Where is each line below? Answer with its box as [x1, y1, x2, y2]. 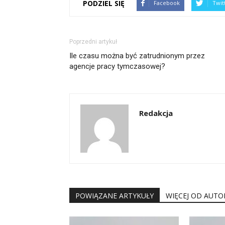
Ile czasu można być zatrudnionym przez [69, 51, 205, 60]
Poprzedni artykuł [69, 38, 117, 45]
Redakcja [139, 108, 173, 118]
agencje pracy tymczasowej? [69, 62, 165, 71]
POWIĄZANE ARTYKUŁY [75, 191, 154, 200]
